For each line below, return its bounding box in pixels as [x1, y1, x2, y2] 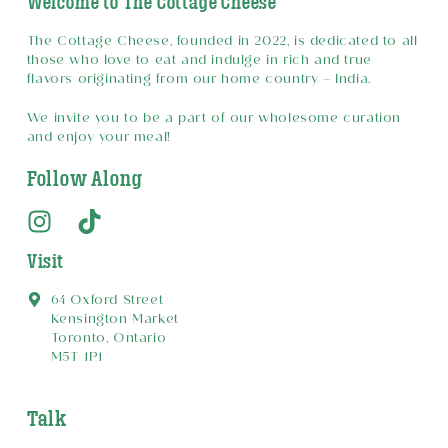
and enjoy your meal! [26, 125, 171, 152]
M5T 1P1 [50, 345, 103, 372]
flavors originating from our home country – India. [26, 67, 371, 94]
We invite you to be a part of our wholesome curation [26, 106, 402, 133]
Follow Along [26, 168, 143, 190]
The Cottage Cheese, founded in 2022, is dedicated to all [26, 29, 418, 56]
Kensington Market [50, 307, 179, 334]
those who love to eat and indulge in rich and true [26, 48, 372, 75]
